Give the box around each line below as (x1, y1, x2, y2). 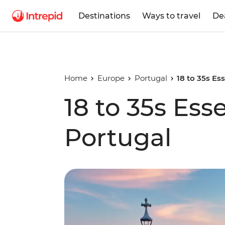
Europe (97, 73, 125, 83)
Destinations (78, 11, 130, 21)
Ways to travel (142, 11, 200, 21)
